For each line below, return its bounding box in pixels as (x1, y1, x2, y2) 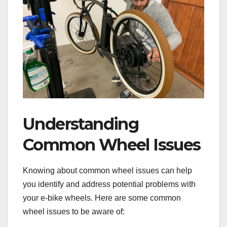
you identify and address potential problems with (23, 180, 196, 189)
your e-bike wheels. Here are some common (23, 194, 181, 203)
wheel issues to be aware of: (23, 207, 125, 216)
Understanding (23, 113, 139, 134)
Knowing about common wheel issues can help (23, 166, 192, 175)
